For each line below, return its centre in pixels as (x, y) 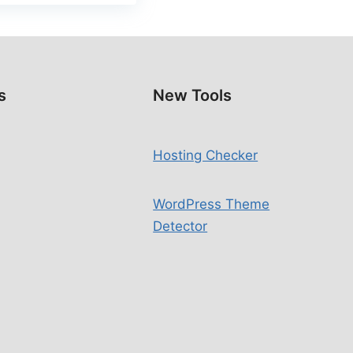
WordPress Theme (212, 204)
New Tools (193, 95)
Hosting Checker (206, 155)
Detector (180, 226)
